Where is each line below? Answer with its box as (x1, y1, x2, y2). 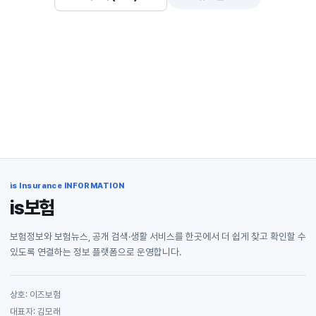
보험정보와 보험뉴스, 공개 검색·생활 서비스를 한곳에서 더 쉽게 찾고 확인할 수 (10, 231, 306, 242)
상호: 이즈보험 (10, 289, 61, 300)
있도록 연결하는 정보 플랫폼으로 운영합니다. (10, 246, 181, 257)
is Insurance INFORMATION (10, 181, 125, 190)
